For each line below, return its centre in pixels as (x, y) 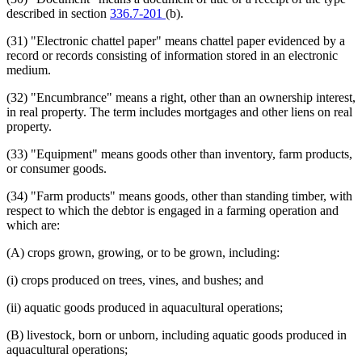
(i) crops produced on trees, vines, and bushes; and (135, 280)
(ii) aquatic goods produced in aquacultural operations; (145, 307)
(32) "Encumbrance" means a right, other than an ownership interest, (181, 97)
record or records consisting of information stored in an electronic (172, 55)
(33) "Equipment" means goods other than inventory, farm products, (179, 154)
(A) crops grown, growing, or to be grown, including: (143, 252)
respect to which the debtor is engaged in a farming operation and (173, 210)
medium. (29, 69)
